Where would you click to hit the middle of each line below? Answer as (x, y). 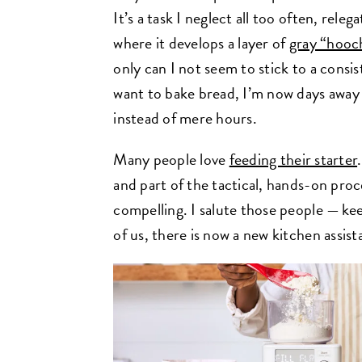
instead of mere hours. (185, 118)
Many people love (171, 159)
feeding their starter (293, 159)
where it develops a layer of (201, 43)
